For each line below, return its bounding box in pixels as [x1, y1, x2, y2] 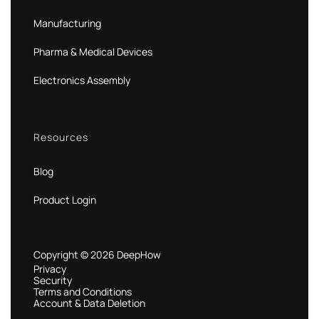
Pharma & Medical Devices [33, 45, 152, 58]
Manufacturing [33, 16, 101, 30]
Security [33, 273, 72, 287]
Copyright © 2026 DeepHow [33, 248, 161, 261]
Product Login [33, 193, 96, 206]
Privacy [33, 262, 66, 276]
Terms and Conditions [33, 285, 132, 298]
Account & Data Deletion [33, 296, 145, 310]
